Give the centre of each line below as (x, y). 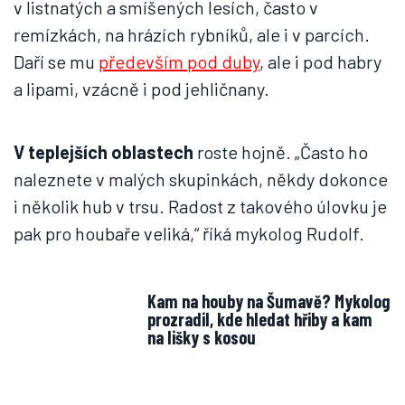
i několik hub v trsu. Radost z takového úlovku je (200, 206)
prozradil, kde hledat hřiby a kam (260, 319)
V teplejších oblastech (104, 152)
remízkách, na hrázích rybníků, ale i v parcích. (192, 34)
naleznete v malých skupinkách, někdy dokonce (201, 179)
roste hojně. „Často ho (281, 152)
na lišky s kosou (202, 337)
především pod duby (179, 61)
